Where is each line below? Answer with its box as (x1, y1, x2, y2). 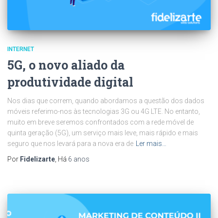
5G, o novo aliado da (7, 57, 125, 73)
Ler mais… (136, 140, 166, 148)
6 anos (68, 155, 90, 163)
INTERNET (7, 46, 34, 53)
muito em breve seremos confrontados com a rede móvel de (7, 118, 194, 127)
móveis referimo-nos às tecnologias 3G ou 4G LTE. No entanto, (7, 108, 200, 116)
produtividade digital (7, 74, 133, 91)
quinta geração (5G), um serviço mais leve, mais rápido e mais (7, 129, 198, 137)
